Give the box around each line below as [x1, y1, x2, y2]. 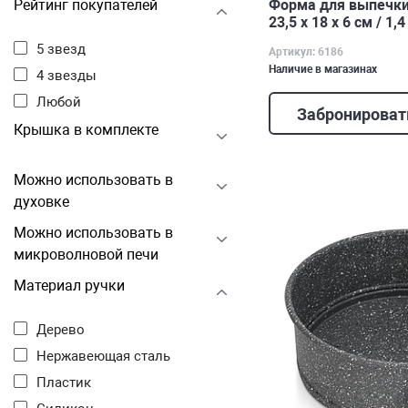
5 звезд [44, 41, 86, 57]
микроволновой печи [14, 246, 158, 263]
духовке [14, 193, 69, 210]
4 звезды [44, 67, 97, 84]
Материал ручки [14, 277, 125, 294]
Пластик [46, 374, 91, 391]
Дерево [46, 321, 85, 338]
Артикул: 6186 [269, 45, 343, 58]
